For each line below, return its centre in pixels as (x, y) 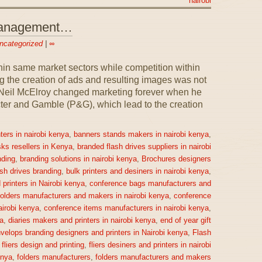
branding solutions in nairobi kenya (78, 159)
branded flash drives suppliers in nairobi (144, 147)
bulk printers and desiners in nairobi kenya (137, 171)
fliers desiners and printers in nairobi (150, 245)
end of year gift (185, 220)
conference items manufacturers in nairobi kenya (126, 208)
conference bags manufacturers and (150, 184)
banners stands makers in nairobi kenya (141, 135)
